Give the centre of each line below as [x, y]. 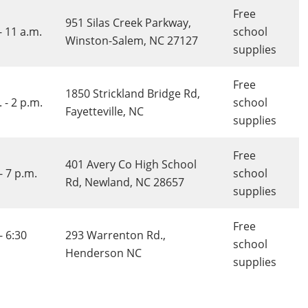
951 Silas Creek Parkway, [128, 23]
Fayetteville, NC [104, 111]
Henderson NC [103, 253]
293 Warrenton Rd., [115, 235]
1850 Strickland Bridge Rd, [132, 93]
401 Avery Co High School [131, 164]
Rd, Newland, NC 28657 [124, 182]
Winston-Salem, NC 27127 [131, 41]
